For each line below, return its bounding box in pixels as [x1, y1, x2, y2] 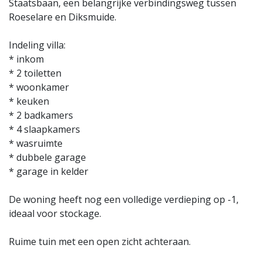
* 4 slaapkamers [9, 123, 80, 136]
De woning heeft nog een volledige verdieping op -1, [9, 193, 239, 206]
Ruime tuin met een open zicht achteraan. [9, 235, 191, 249]
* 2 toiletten [9, 67, 61, 80]
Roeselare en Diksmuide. [9, 11, 116, 24]
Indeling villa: [9, 39, 65, 52]
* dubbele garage [9, 151, 86, 164]
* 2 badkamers [9, 109, 73, 122]
